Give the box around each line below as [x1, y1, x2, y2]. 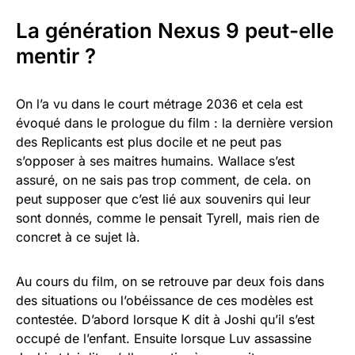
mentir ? [16, 43, 96, 68]
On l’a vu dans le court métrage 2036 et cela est [16, 95, 303, 112]
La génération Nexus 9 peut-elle [16, 17, 334, 43]
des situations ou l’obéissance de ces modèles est [16, 292, 313, 308]
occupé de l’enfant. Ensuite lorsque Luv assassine [16, 330, 311, 346]
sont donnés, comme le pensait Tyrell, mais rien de [16, 209, 319, 226]
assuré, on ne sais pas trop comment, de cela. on [16, 171, 311, 188]
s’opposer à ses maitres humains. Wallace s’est [16, 152, 295, 169]
